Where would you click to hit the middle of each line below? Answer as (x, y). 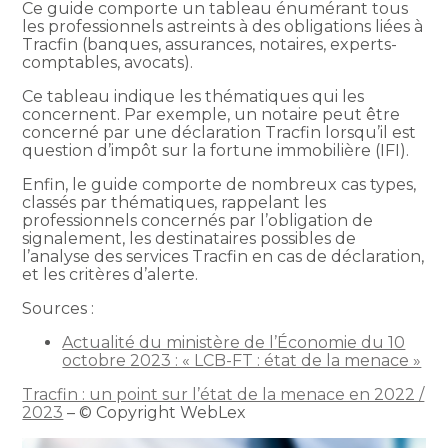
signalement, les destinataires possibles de (189, 238)
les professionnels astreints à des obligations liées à (223, 26)
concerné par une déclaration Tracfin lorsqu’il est (219, 132)
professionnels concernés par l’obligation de (198, 220)
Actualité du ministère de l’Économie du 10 (234, 342)
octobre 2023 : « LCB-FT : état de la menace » (242, 360)
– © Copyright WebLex (155, 412)
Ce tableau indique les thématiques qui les (193, 96)
